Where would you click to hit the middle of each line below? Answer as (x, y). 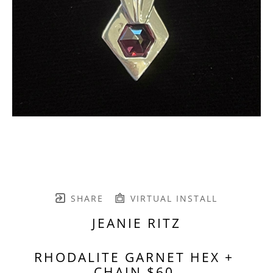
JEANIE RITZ (136, 223)
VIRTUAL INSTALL (172, 198)
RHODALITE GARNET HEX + (134, 257)
